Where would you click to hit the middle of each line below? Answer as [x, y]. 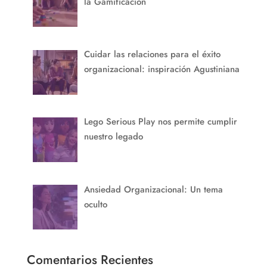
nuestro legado [114, 137]
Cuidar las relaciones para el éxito [153, 55]
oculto [96, 204]
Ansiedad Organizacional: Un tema [154, 189]
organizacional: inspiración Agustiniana [162, 69]
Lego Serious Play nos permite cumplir [161, 122]
